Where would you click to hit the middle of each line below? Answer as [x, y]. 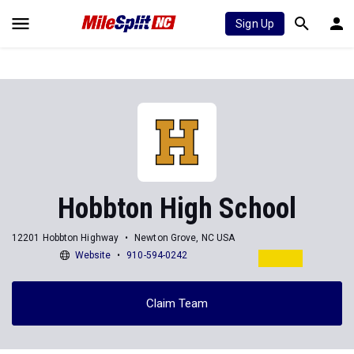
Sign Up [255, 24]
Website [93, 255]
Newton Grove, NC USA [185, 237]
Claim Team [177, 303]
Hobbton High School [177, 209]
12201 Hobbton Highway [66, 237]
